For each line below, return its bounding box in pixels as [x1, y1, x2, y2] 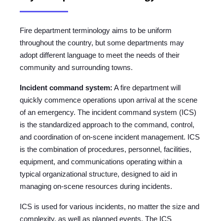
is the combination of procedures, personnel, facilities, [20, 145, 191, 153]
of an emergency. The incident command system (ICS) [20, 108, 196, 116]
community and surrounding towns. [20, 63, 133, 72]
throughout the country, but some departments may [20, 38, 184, 47]
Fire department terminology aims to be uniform [20, 26, 172, 35]
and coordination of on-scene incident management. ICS [20, 132, 200, 141]
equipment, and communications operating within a [20, 157, 182, 166]
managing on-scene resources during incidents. [20, 182, 172, 190]
